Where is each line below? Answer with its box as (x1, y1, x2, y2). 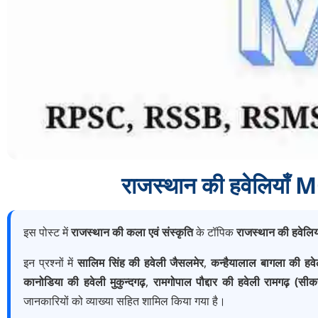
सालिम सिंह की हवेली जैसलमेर (77, 255, 204, 271)
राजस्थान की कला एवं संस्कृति (71, 224, 193, 241)
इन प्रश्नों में (23, 255, 77, 271)
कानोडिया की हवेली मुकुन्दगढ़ (23, 274, 146, 290)
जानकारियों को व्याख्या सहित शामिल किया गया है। (23, 293, 226, 309)
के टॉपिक (193, 224, 236, 241)
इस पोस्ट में (23, 224, 71, 241)
